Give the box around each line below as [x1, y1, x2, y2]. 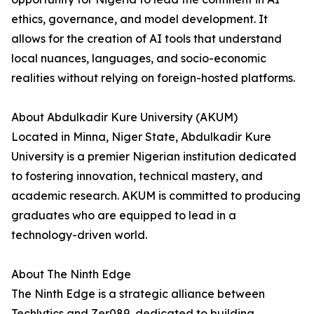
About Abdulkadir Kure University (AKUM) [11, 110, 238, 125]
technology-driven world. [11, 228, 147, 243]
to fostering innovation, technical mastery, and [11, 169, 263, 184]
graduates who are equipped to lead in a [11, 208, 236, 223]
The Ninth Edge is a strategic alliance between [11, 287, 265, 301]
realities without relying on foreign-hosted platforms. [11, 71, 295, 86]
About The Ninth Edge [11, 267, 131, 282]
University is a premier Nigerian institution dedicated [11, 149, 296, 164]
